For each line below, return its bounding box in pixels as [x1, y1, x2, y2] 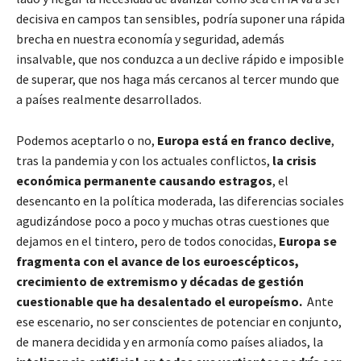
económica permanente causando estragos [16, 172, 272, 189]
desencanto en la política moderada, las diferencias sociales [16, 193, 344, 210]
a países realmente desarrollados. [16, 91, 204, 108]
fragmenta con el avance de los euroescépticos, [16, 253, 299, 270]
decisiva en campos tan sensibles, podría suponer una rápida [16, 10, 345, 27]
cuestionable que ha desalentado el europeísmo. [16, 293, 302, 310]
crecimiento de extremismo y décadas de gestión [16, 273, 304, 290]
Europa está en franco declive [157, 132, 331, 149]
